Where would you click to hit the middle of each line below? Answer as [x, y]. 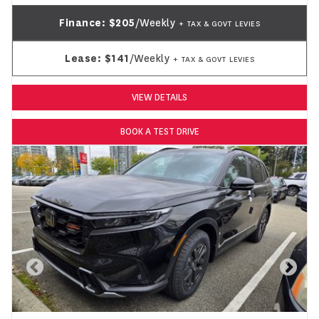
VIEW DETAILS [159, 97]
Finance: [84, 22]
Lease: [85, 58]
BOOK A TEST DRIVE [159, 131]
